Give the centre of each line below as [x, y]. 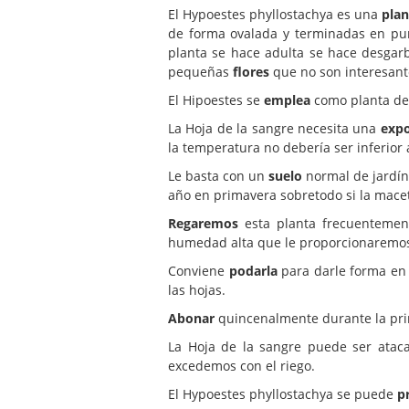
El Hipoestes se [214, 100]
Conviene [199, 270]
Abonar [191, 318]
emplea [285, 100]
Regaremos [203, 223]
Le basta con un [218, 175]
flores [251, 71]
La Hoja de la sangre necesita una [274, 128]
